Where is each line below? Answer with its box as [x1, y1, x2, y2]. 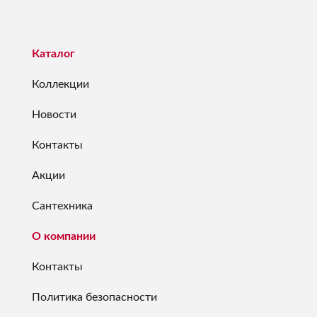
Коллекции [32, 78, 89, 90]
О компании [32, 230, 96, 242]
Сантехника [32, 200, 93, 212]
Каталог [32, 47, 75, 59]
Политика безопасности [32, 291, 157, 303]
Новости [32, 108, 76, 120]
